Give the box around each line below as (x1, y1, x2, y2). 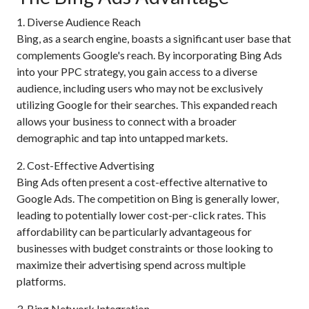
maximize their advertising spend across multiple (17, 258, 246, 271)
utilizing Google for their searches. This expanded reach (17, 98, 277, 111)
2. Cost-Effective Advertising (17, 159, 154, 172)
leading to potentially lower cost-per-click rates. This (17, 208, 266, 221)
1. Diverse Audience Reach (17, 15, 141, 28)
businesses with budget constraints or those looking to (17, 241, 273, 255)
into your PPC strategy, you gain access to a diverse (17, 65, 257, 78)
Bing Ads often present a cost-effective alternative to (17, 175, 268, 188)
